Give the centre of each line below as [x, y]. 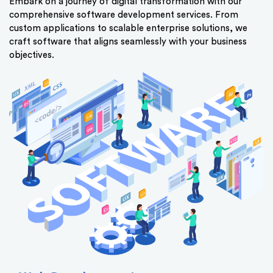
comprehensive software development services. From [124, 15]
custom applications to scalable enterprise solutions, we [128, 29]
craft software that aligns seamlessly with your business [128, 42]
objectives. [32, 55]
